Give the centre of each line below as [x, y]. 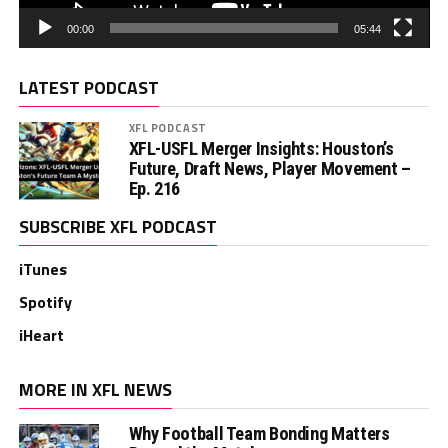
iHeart [41, 335]
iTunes [42, 269]
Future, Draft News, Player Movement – [269, 169]
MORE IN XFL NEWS [95, 390]
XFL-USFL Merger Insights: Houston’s [261, 149]
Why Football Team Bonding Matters [259, 434]
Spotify [45, 302]
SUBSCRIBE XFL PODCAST [117, 227]
